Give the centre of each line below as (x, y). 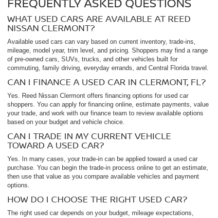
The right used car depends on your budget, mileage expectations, (100, 213)
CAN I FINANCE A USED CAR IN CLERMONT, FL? (107, 82)
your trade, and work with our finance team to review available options (105, 113)
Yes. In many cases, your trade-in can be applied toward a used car (102, 159)
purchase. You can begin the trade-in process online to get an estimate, (108, 167)
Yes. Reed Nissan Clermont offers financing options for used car (98, 95)
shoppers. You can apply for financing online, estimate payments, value (108, 104)
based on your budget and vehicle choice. (66, 122)
